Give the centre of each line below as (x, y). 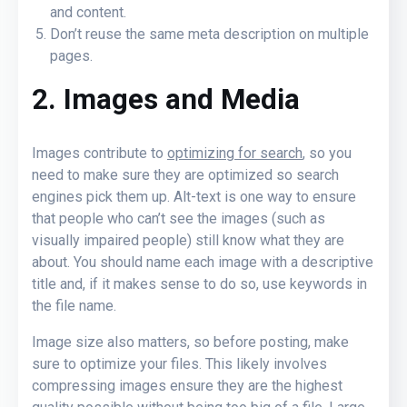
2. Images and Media (166, 99)
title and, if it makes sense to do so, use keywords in (199, 283)
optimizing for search (235, 153)
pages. (71, 55)
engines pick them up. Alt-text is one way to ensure (194, 196)
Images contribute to (99, 153)
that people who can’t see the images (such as (179, 218)
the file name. (74, 305)
